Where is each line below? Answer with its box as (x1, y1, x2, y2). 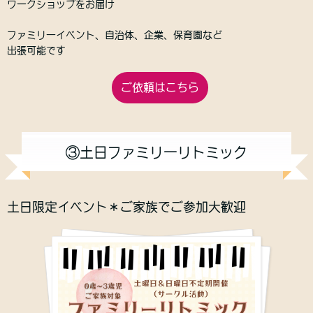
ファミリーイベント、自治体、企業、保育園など (7, 30, 222, 41)
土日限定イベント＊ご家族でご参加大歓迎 (7, 201, 246, 214)
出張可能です (7, 45, 66, 56)
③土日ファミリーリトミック (66, 145, 247, 159)
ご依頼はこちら (121, 82, 199, 94)
